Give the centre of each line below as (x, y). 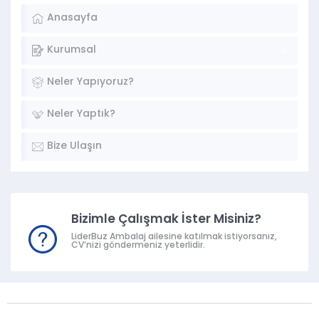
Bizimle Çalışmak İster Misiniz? (166, 220)
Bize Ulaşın (74, 146)
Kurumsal (72, 50)
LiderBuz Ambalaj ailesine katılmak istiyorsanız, (174, 237)
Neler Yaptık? (81, 114)
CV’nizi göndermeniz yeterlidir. (138, 246)
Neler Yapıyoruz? (90, 82)
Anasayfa (72, 18)
